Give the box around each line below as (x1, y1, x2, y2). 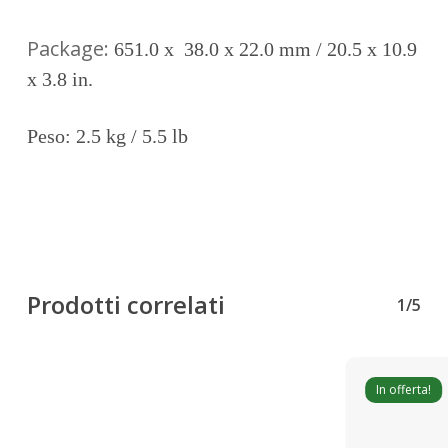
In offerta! (376, 381, 432, 399)
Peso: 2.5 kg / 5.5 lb (26, 125, 188, 148)
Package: (26, 35, 114, 63)
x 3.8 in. (26, 68, 98, 91)
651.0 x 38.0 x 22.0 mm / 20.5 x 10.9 (113, 38, 417, 61)
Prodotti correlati (26, 288, 225, 322)
